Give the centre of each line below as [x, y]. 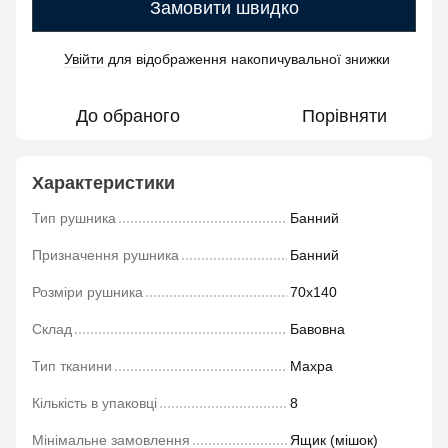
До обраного [128, 116]
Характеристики [103, 183]
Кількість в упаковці [94, 403]
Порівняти [344, 116]
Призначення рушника [105, 255]
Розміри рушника [87, 292]
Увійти [84, 59]
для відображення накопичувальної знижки [247, 59]
